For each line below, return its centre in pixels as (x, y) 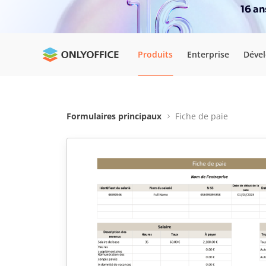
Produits (155, 54)
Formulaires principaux (114, 116)
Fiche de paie (202, 116)
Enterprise (208, 54)
